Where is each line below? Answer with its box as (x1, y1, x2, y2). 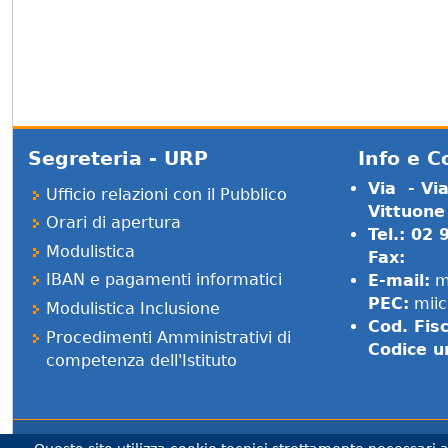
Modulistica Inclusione (46, 299, 221, 318)
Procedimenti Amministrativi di (46, 327, 292, 347)
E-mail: (367, 271, 430, 291)
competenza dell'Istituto (46, 350, 238, 370)
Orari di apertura (46, 213, 182, 233)
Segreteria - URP (28, 147, 209, 170)
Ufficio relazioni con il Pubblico (46, 184, 288, 204)
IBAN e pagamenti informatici (46, 270, 283, 290)
